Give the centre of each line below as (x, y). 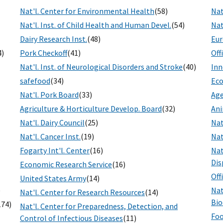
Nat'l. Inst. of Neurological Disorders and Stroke (101, 67)
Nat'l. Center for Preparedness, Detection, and (99, 206)
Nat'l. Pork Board (49, 95)
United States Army (53, 178)
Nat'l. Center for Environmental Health (87, 11)
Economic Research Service (66, 165)
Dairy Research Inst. (54, 39)
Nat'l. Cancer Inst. (50, 137)
